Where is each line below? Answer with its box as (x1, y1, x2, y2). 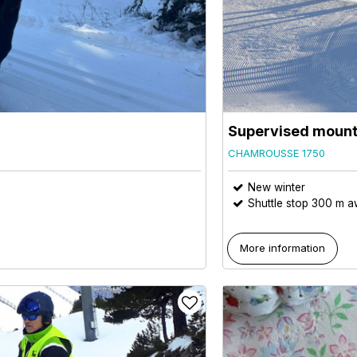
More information (240, 241, 326, 254)
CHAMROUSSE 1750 (228, 146, 325, 159)
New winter (248, 180, 305, 194)
